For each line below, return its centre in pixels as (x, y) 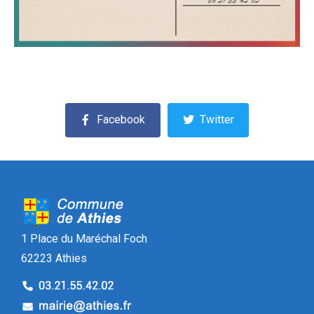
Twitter (217, 120)
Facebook (121, 120)
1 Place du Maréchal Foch (84, 239)
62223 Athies (54, 259)
